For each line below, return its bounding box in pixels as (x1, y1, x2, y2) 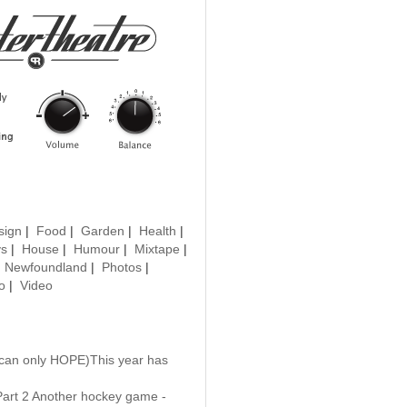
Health (139, 223, 176, 238)
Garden (81, 223, 124, 238)
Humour (74, 242, 120, 256)
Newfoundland (5, 260, 87, 274)
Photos (102, 260, 142, 274)
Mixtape (134, 242, 180, 256)
